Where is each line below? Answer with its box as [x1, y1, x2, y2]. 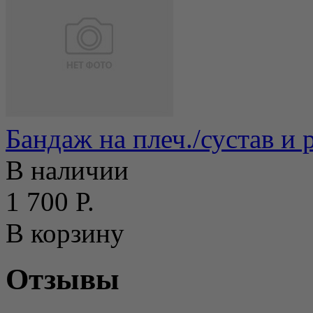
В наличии [6, 154, 129, 185]
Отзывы [6, 263, 119, 296]
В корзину [6, 217, 124, 248]
